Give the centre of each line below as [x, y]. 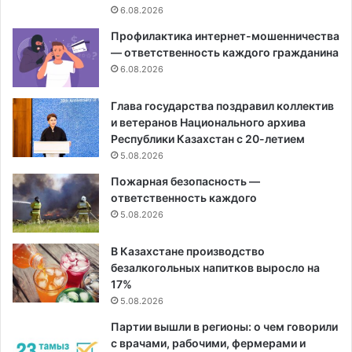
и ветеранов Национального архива [208, 123]
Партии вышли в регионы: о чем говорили [224, 327]
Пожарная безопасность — [185, 181]
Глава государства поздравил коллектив [222, 106]
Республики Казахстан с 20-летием [208, 139]
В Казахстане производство [188, 251]
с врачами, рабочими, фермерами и [208, 343]
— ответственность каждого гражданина [225, 53]
